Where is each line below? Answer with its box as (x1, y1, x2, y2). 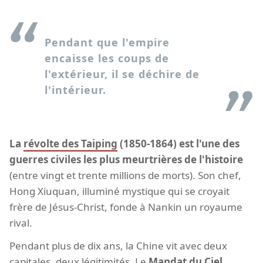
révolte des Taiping (23, 137, 117, 151)
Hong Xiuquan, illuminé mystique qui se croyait (9, 184, 230, 198)
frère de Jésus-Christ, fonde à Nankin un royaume (9, 200, 242, 214)
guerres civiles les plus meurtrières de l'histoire (9, 153, 243, 167)
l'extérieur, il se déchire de (45, 67, 200, 82)
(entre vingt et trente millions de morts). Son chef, (9, 168, 241, 183)
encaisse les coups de (45, 51, 169, 66)
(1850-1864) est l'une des (117, 137, 240, 151)
